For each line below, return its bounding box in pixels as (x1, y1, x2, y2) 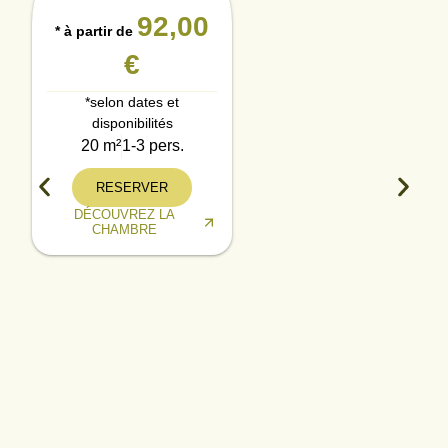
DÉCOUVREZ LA (73, 206, 175, 222)
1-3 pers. (121, 136, 184, 154)
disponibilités (91, 114, 173, 131)
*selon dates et (85, 93, 180, 110)
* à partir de (55, 22, 138, 39)
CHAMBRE (91, 221, 157, 237)
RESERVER (96, 179, 169, 195)
